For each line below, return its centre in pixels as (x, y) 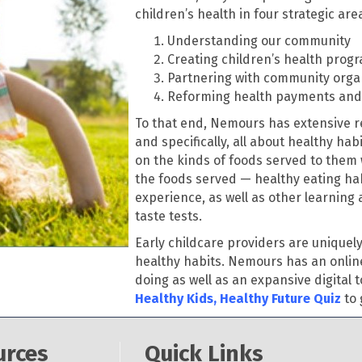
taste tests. (169, 216)
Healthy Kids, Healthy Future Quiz (238, 298)
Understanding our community (259, 40)
